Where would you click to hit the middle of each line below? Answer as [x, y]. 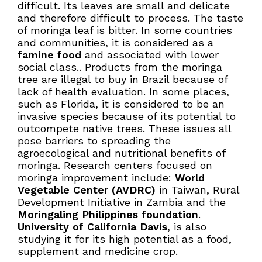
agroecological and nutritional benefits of [121, 153]
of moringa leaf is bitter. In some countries [125, 30]
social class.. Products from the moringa [120, 67]
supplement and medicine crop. [98, 251]
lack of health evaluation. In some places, [123, 92]
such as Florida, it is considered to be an [121, 104]
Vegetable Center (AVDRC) [87, 190]
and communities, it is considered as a [116, 43]
